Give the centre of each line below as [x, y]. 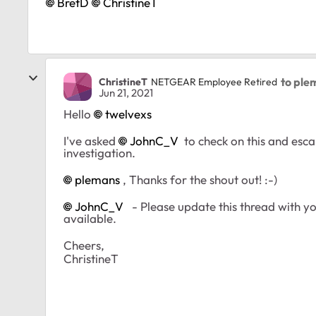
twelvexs [128, 114]
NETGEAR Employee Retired [214, 81]
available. [90, 218]
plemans [97, 180]
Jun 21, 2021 [126, 93]
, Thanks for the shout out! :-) [199, 180]
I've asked [91, 141]
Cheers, [84, 245]
